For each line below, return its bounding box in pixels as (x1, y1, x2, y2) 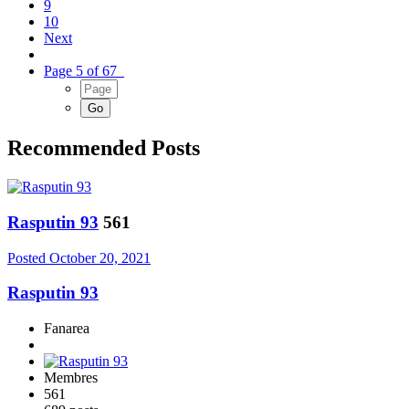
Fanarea (44, 320, 89, 337)
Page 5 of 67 (44, 63, 124, 79)
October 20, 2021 (49, 249, 151, 266)
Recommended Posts (7, 136, 200, 161)
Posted (7, 249, 49, 266)
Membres (44, 370, 98, 386)
